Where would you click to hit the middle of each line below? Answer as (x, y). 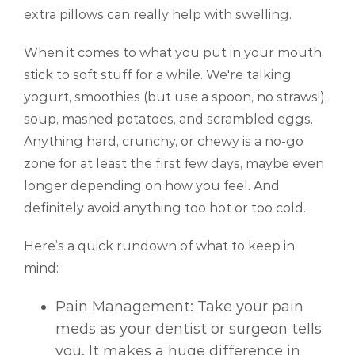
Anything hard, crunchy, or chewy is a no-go (164, 142)
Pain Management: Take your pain (179, 307)
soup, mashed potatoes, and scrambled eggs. (168, 120)
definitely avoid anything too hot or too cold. (165, 208)
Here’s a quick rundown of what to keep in (159, 246)
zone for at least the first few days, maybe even (174, 164)
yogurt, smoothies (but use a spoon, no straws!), (176, 97)
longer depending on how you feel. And (152, 186)
